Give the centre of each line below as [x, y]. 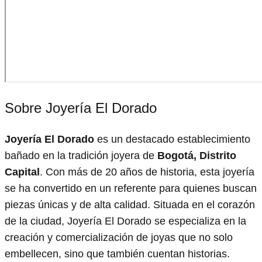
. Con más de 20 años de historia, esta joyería [147, 172]
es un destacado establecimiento [172, 139]
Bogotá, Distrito [197, 155]
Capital [22, 172]
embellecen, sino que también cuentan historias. [117, 254]
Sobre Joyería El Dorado [81, 108]
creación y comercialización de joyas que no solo [119, 237]
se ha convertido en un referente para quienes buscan [131, 188]
